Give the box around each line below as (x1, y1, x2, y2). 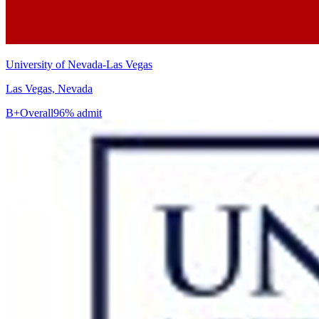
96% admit (53, 107, 102, 120)
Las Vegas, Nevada (6, 83, 93, 95)
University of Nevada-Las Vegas (6, 58, 152, 71)
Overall (20, 107, 53, 120)
